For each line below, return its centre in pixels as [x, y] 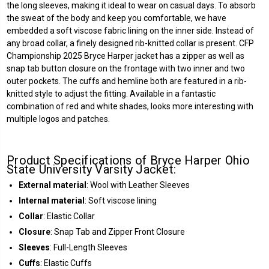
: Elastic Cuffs [66, 263]
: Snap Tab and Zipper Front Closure [118, 231]
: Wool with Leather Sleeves [138, 185]
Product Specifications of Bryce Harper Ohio [128, 160]
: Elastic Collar [69, 216]
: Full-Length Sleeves [89, 247]
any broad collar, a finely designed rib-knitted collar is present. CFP [130, 43]
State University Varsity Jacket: [91, 169]
